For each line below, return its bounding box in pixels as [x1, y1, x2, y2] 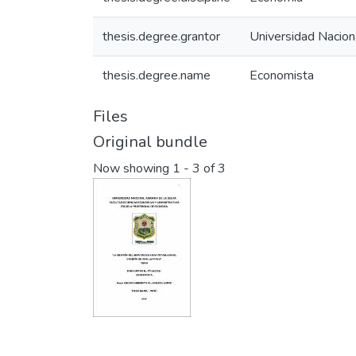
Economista [250, 67, 314, 84]
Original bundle [93, 131, 207, 153]
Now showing [93, 160, 172, 178]
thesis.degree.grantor [103, 28, 220, 45]
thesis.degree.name [103, 67, 211, 84]
